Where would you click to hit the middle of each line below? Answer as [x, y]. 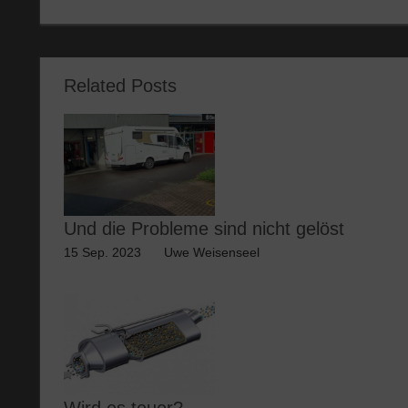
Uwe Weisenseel [211, 252]
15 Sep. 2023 [102, 252]
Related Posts [120, 86]
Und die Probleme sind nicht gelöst [204, 228]
